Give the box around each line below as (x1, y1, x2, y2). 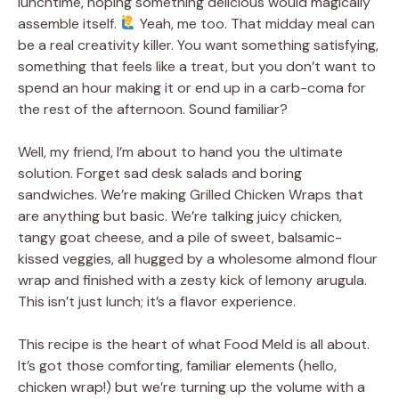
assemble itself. (18, 13, 120, 33)
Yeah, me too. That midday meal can (136, 13, 376, 33)
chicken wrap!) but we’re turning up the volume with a (18, 377, 365, 396)
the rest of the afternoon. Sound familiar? (18, 99, 288, 118)
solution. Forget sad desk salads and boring (18, 163, 302, 183)
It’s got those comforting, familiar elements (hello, (18, 355, 337, 375)
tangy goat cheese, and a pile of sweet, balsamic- (18, 227, 342, 247)
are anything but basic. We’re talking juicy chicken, (18, 206, 342, 225)
